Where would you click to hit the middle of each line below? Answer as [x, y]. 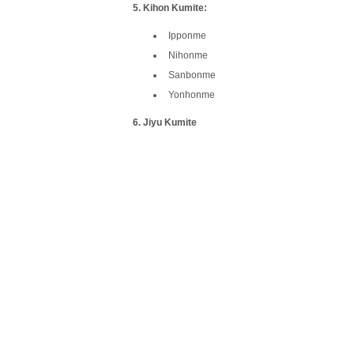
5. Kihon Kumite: [170, 8]
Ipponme [187, 35]
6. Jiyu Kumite [165, 122]
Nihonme [188, 55]
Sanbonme [192, 75]
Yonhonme [192, 94]
